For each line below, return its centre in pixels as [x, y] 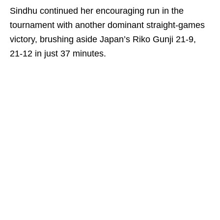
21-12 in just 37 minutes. [58, 54]
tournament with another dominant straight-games [107, 25]
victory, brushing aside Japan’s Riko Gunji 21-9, [103, 39]
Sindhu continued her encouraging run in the [97, 11]
